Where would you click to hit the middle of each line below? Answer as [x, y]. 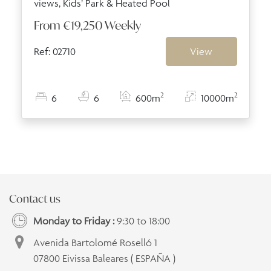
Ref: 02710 [55, 51]
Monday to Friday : [74, 220]
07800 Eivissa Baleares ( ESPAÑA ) [104, 258]
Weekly [123, 25]
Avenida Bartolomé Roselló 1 [95, 242]
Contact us [35, 198]
